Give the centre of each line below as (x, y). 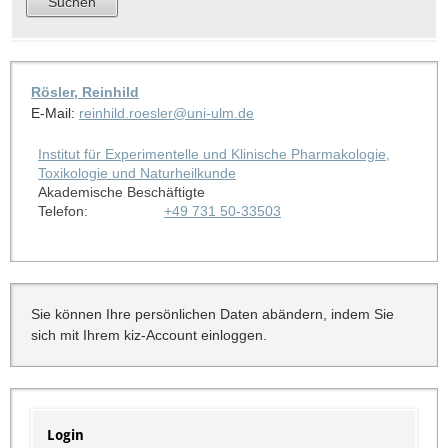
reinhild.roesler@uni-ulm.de (166, 112)
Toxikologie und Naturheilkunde (136, 172)
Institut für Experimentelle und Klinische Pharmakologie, (213, 153)
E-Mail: (54, 112)
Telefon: (62, 210)
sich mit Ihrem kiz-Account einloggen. (148, 334)
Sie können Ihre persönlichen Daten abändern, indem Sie (212, 313)
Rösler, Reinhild (84, 91)
